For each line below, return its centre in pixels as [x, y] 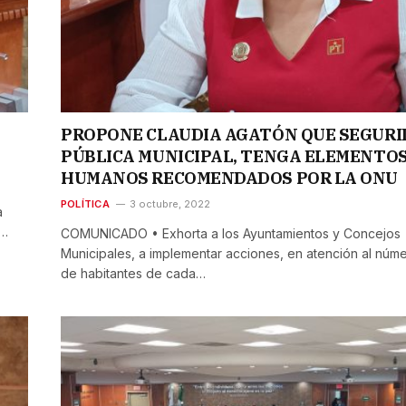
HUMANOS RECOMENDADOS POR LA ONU [230, 179]
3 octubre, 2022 [169, 204]
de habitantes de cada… [133, 274]
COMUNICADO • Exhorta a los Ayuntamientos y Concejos [231, 234]
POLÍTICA [85, 204]
